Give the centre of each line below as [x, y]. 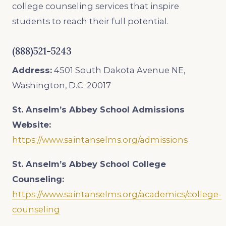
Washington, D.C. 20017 [62, 85]
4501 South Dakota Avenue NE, [120, 70]
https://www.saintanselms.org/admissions [100, 139]
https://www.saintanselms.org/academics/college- [117, 194]
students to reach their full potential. [90, 21]
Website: [32, 124]
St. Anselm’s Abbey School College [89, 164]
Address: [32, 70]
